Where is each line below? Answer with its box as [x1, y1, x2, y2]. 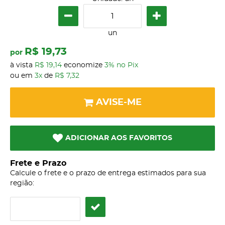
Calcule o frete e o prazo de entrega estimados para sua [10, 170, 206, 177]
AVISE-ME [96, 98, 142, 107]
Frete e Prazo [10, 159, 66, 168]
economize [62, 62, 104, 69]
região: [10, 180, 34, 187]
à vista [10, 62, 35, 69]
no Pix [117, 62, 138, 69]
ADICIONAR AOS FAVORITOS [65, 135, 172, 142]
